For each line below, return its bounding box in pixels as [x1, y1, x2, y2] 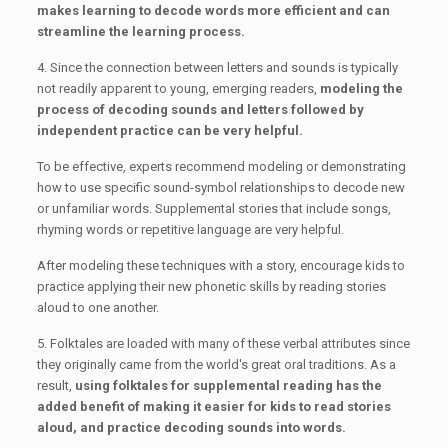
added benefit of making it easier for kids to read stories [36, 399, 391, 415]
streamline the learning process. [36, 24, 245, 40]
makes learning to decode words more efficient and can [36, 3, 390, 19]
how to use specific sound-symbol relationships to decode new [36, 180, 405, 196]
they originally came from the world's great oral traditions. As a [36, 357, 396, 373]
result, [36, 378, 72, 394]
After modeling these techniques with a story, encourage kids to [36, 258, 405, 274]
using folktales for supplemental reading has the [71, 378, 382, 394]
